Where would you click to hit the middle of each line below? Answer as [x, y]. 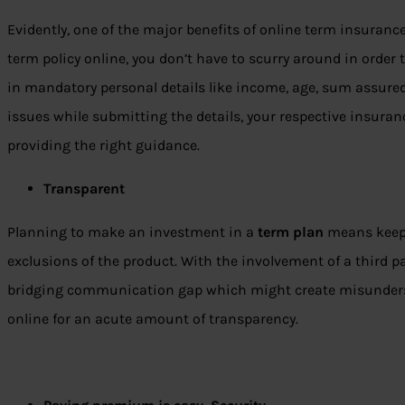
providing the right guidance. [104, 146]
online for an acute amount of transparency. [153, 319]
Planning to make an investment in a [132, 232]
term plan [291, 232]
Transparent [84, 189]
